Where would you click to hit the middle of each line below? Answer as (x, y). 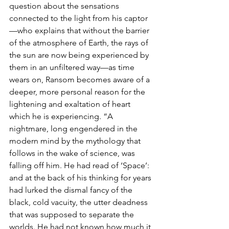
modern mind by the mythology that (76, 141)
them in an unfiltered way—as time (73, 67)
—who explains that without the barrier (80, 30)
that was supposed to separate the (73, 214)
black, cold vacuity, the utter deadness (79, 202)
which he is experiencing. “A (62, 116)
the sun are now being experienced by (80, 55)
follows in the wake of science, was (73, 153)
